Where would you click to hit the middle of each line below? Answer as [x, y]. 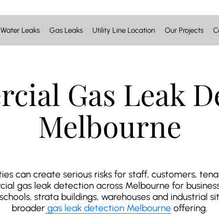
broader [28, 208]
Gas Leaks [66, 30]
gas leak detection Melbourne [109, 208]
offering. [189, 208]
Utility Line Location [124, 30]
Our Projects [184, 30]
